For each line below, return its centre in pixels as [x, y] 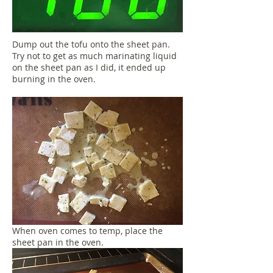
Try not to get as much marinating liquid [94, 56]
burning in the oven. [55, 79]
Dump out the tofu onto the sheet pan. [91, 44]
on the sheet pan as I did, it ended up [89, 67]
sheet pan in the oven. [59, 242]
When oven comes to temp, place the [87, 231]
